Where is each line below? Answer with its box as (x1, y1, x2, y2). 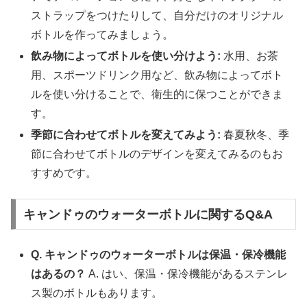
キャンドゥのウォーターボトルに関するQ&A (23, 207, 273, 221)
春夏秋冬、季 (221, 129, 290, 141)
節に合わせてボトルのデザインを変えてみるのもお (31, 148, 284, 160)
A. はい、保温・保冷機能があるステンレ (86, 268, 288, 280)
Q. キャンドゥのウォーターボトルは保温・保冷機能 (31, 249, 286, 261)
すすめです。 (31, 167, 97, 180)
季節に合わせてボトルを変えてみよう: (31, 129, 221, 141)
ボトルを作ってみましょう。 (31, 29, 174, 40)
